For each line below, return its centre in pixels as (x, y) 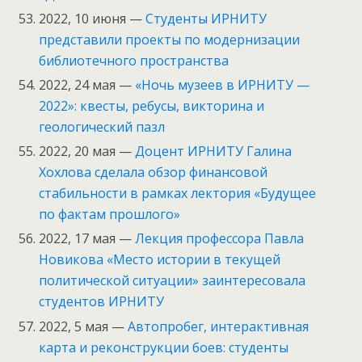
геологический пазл (102, 127)
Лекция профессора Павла (220, 239)
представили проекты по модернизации (170, 39)
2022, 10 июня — (93, 18)
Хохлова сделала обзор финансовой (154, 173)
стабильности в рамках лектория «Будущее (178, 194)
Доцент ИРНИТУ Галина (214, 152)
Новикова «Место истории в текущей (160, 260)
